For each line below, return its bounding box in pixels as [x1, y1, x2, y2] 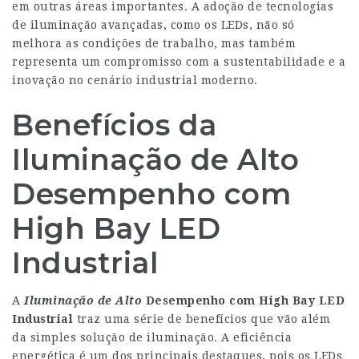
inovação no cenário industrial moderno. [12, 74, 258, 87]
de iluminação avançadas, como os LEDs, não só [12, 18, 295, 31]
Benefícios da [12, 107, 217, 143]
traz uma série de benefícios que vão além [73, 313, 330, 325]
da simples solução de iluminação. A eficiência [12, 331, 292, 344]
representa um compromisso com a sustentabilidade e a [12, 55, 345, 68]
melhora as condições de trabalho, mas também [12, 37, 296, 50]
